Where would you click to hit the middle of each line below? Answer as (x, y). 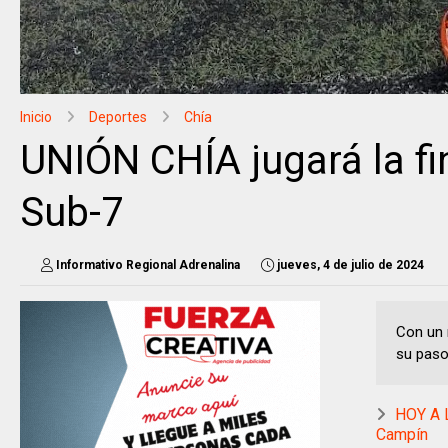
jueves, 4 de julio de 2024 (350, 265)
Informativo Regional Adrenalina (148, 265)
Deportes (118, 117)
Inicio (36, 117)
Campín (402, 434)
